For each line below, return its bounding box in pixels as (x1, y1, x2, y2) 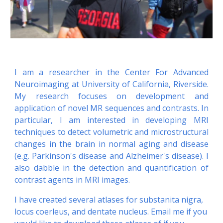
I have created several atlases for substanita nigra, (14, 194, 204, 206)
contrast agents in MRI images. (14, 174, 130, 186)
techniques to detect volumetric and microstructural (14, 126, 209, 138)
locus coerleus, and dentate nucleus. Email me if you (14, 206, 208, 218)
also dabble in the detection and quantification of (14, 162, 209, 174)
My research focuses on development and (14, 91, 209, 102)
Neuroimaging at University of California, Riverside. (14, 79, 209, 90)
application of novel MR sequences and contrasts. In (14, 103, 209, 114)
